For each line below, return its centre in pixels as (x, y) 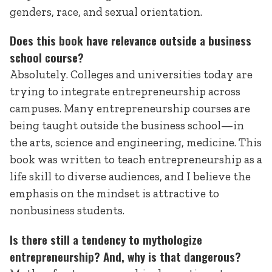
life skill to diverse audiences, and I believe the (130, 177)
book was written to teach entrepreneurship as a (136, 160)
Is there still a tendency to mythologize (106, 239)
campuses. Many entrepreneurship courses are (130, 109)
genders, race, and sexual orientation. (106, 12)
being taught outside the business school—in (127, 126)
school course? (47, 58)
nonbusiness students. (67, 211)
